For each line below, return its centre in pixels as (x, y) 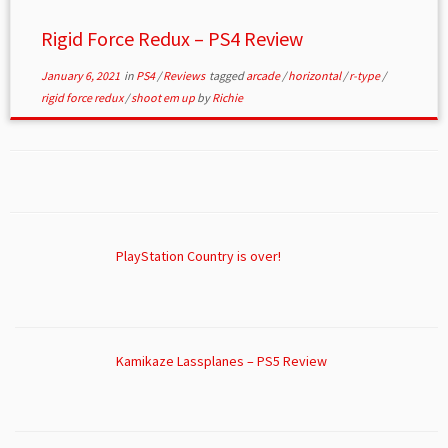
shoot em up (163, 98)
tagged (226, 76)
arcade (263, 76)
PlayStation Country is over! (198, 256)
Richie (227, 98)
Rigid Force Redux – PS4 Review (171, 39)
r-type (365, 76)
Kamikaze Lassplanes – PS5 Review (221, 360)
